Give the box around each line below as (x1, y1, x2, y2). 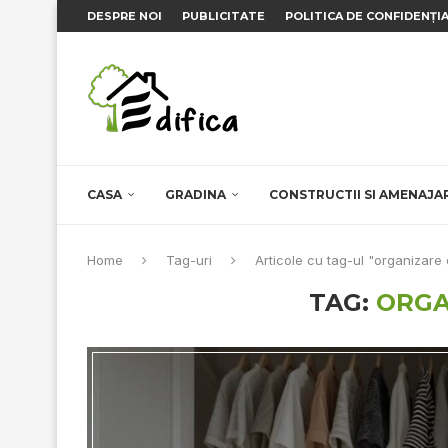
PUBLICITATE (182, 9, 265, 23)
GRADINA (165, 187, 226, 202)
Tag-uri (166, 252, 212, 268)
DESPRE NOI (87, 9, 162, 23)
